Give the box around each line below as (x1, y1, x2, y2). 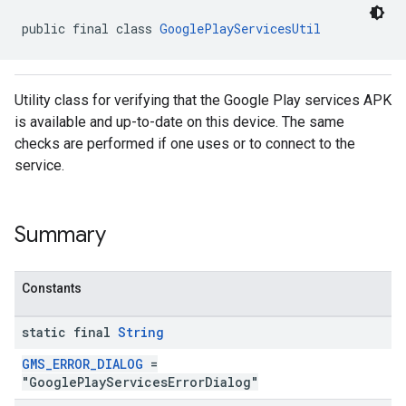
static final (22, 324, 118, 341)
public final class (22, 20, 159, 37)
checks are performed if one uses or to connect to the (14, 135, 355, 152)
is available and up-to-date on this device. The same (14, 113, 344, 130)
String (118, 324, 164, 341)
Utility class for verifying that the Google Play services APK (14, 92, 391, 109)
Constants (22, 281, 82, 295)
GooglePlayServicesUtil (159, 20, 321, 37)
